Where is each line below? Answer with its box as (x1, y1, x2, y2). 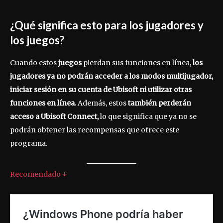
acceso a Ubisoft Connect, (10, 112, 99, 121)
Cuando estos (10, 58, 58, 68)
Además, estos (76, 99, 128, 108)
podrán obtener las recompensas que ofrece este (10, 125, 179, 135)
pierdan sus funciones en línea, (82, 58, 193, 68)
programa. (10, 139, 47, 148)
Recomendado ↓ (10, 170, 67, 179)
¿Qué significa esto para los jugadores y (10, 18, 204, 32)
